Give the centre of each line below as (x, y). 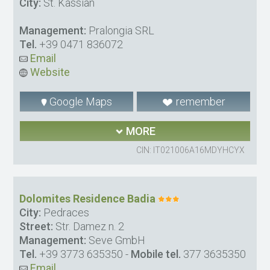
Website (49, 72)
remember (199, 102)
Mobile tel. (156, 254)
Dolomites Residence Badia (88, 199)
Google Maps (80, 102)
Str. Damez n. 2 (89, 227)
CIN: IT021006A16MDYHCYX (190, 150)
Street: (36, 227)
